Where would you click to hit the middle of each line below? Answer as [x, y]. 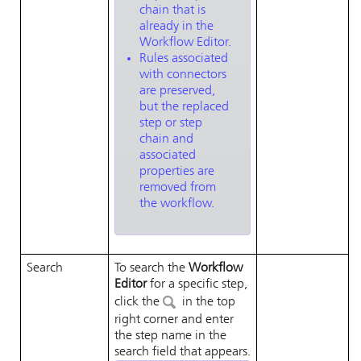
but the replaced [184, 107]
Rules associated [184, 59]
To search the [151, 268]
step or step [171, 123]
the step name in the [170, 336]
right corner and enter [174, 320]
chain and [166, 139]
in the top [207, 303]
